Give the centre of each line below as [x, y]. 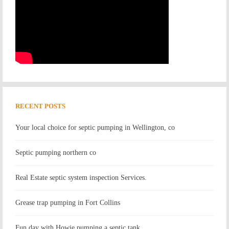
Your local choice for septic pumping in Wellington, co [95, 127]
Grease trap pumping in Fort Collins [68, 202]
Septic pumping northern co [56, 152]
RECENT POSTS [40, 106]
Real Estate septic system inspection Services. [81, 177]
